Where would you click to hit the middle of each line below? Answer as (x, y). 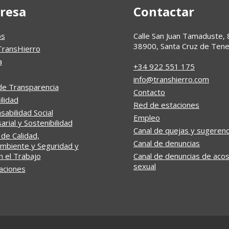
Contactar (164, 12)
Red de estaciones (166, 105)
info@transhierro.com (171, 79)
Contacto (149, 92)
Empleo (147, 118)
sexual (145, 166)
